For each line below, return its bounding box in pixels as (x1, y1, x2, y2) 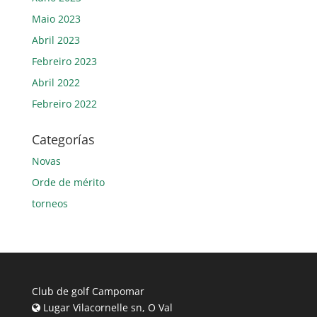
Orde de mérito (31, 175, 105, 189)
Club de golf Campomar (31, 284, 144, 298)
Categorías (31, 130, 95, 148)
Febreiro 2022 (31, 96, 97, 110)
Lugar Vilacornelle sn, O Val (40, 300, 173, 314)
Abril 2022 (31, 75, 80, 89)
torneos (31, 196, 68, 210)
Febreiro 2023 (31, 54, 97, 68)
